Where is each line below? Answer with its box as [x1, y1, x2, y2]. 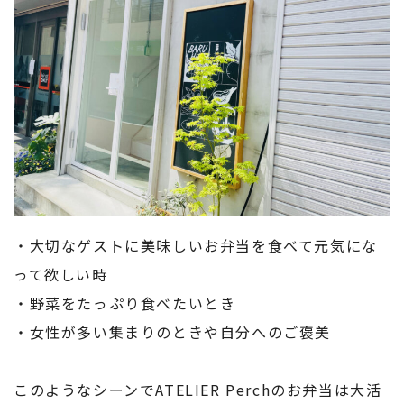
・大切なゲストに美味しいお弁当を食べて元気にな [14, 234, 378, 256]
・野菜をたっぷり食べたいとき [14, 291, 236, 314]
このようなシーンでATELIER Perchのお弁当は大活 [14, 378, 382, 400]
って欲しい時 [14, 262, 108, 285]
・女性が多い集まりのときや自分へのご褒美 [14, 320, 331, 343]
